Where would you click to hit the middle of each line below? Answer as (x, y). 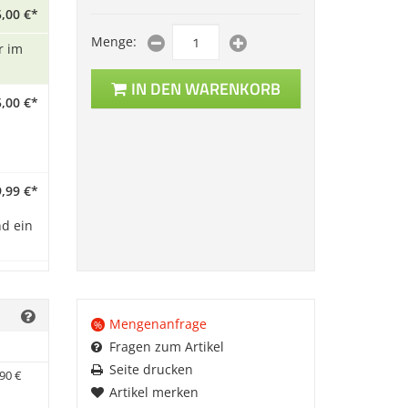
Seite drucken (151, 369)
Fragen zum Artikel (166, 347)
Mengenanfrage (158, 324)
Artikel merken (153, 392)
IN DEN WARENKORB (205, 89)
